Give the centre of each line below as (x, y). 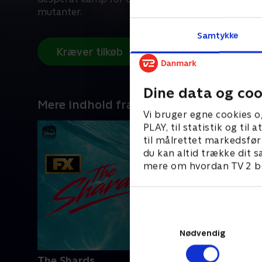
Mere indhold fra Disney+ (109, 105)
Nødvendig (202, 233)
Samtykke (218, 35)
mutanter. (60, 12)
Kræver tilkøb (89, 51)
